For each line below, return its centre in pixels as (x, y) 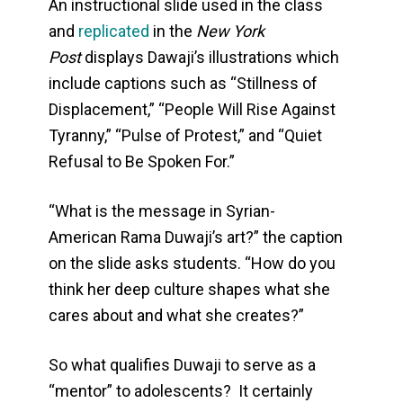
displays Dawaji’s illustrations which (210, 58)
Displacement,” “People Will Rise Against (193, 110)
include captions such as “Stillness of (184, 84)
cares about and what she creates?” (177, 316)
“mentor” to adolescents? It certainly (181, 391)
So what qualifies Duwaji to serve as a (183, 365)
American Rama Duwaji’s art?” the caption (196, 237)
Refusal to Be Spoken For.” (142, 162)
